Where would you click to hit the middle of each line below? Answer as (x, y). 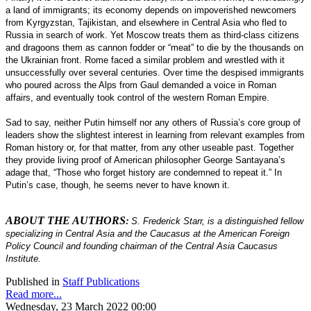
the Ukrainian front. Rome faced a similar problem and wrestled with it (145, 60)
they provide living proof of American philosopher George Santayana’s (145, 160)
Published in (33, 281)
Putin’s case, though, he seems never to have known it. (119, 185)
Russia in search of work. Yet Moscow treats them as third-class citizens (152, 35)
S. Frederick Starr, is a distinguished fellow (217, 221)
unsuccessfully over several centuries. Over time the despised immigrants (155, 72)
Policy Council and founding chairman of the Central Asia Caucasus (142, 246)
